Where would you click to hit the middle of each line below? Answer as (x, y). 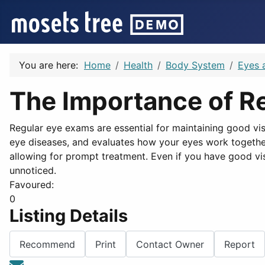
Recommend (47, 244)
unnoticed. (33, 170)
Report (240, 244)
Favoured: (32, 185)
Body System (195, 65)
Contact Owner (170, 244)
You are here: (51, 65)
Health (138, 65)
